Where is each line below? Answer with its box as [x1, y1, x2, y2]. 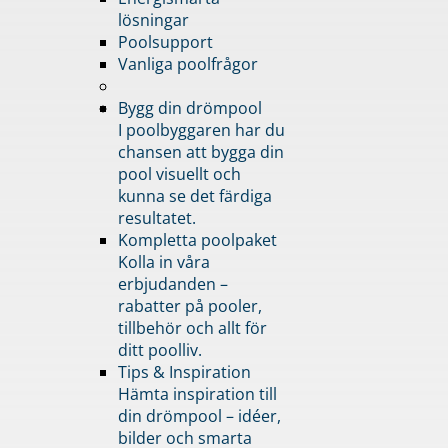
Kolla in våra [117, 250, 210, 273]
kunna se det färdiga [117, 184, 272, 207]
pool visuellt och [117, 162, 241, 185]
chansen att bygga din [117, 140, 284, 163]
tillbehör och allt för [117, 316, 267, 339]
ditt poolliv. [117, 338, 202, 361]
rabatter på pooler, [117, 294, 262, 317]
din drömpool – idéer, [117, 404, 281, 427]
